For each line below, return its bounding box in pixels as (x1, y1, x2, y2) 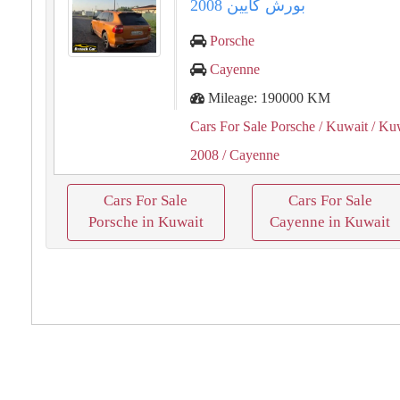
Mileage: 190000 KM (204, 90, 331, 105)
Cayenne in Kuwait (270, 213, 391, 230)
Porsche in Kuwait (87, 213, 204, 230)
